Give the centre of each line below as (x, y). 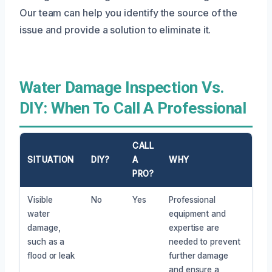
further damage (199, 255)
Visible (40, 199)
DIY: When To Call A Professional (133, 108)
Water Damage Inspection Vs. (122, 87)
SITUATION (51, 159)
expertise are (194, 227)
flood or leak (51, 255)
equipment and (197, 213)
